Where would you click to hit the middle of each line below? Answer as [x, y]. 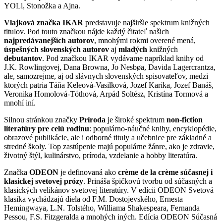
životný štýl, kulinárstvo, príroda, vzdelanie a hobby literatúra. [101, 156]
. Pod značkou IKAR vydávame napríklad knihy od [123, 58]
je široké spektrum [136, 120]
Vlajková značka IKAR [44, 23]
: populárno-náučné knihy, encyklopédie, [153, 129]
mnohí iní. [20, 103]
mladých [134, 50]
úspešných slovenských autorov [56, 50]
